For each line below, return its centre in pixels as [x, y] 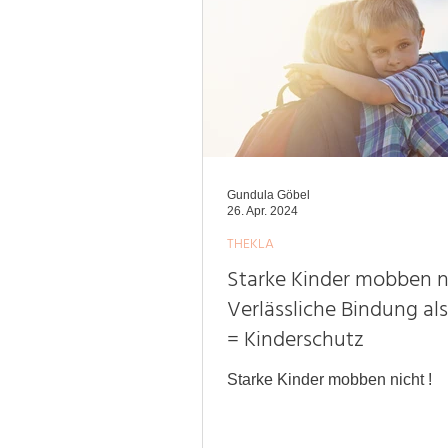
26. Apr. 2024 [262, 211]
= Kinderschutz [295, 341]
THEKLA [250, 245]
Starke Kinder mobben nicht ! [329, 379]
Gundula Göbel [268, 194]
